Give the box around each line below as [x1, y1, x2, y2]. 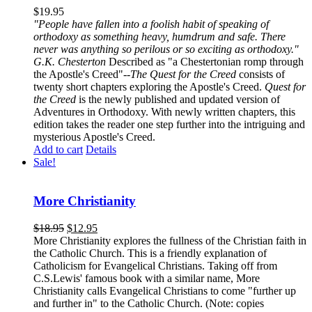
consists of [236, 68, 285, 80]
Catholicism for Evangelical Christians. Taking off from [33, 260, 277, 272]
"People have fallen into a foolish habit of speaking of [33, 17, 269, 30]
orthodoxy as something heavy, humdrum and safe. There [33, 30, 286, 42]
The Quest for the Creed [130, 68, 236, 80]
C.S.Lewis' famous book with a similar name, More [33, 272, 260, 285]
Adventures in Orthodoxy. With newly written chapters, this [33, 105, 295, 118]
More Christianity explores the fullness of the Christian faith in [33, 235, 306, 247]
